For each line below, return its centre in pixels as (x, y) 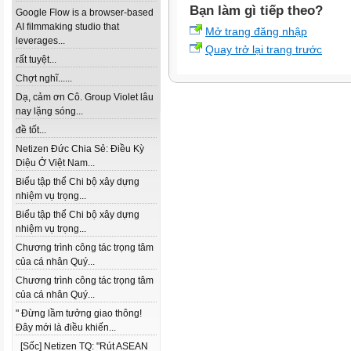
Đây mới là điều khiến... (66, 327)
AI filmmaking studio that (67, 27)
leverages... (40, 41)
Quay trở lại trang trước (264, 49)
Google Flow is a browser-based (85, 13)
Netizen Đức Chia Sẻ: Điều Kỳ (80, 149)
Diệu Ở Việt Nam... (55, 163)
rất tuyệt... (36, 60)
